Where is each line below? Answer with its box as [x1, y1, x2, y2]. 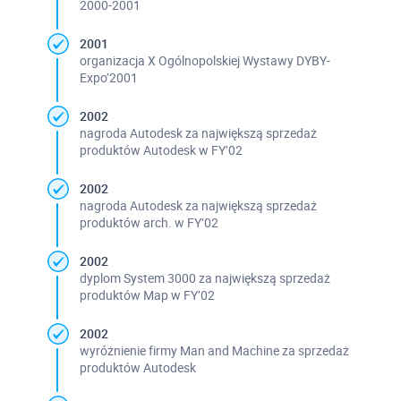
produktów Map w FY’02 [79, 286, 215, 303]
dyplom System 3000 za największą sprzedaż [79, 269, 330, 286]
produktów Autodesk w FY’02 [79, 141, 243, 158]
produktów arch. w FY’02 [79, 213, 218, 231]
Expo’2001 [79, 68, 138, 86]
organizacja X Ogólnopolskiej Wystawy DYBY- [79, 51, 330, 69]
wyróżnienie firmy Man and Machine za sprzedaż [79, 341, 349, 359]
